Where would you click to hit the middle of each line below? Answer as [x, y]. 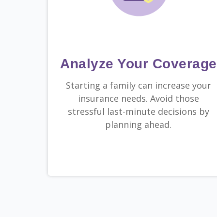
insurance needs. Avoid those [138, 99]
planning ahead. [139, 125]
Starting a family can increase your [138, 85]
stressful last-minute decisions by [138, 112]
